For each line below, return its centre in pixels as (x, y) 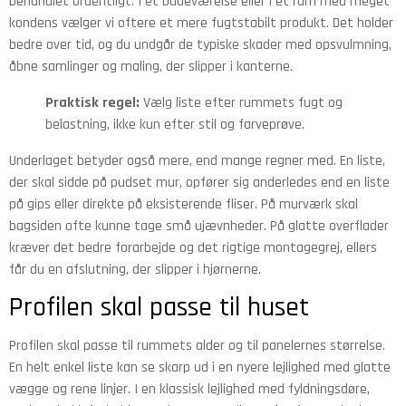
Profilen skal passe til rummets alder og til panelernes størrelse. (197, 345)
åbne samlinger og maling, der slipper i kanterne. (151, 66)
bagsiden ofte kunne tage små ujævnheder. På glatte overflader (199, 226)
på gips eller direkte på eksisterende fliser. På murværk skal (184, 204)
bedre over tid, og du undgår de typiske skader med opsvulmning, (200, 44)
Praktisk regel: (92, 102)
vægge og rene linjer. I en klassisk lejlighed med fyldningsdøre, (189, 389)
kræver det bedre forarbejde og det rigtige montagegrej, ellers (193, 247)
